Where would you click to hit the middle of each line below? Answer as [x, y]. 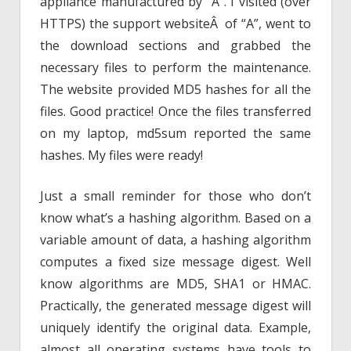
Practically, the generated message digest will [175, 306]
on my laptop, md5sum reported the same [175, 134]
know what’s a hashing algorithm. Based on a [175, 218]
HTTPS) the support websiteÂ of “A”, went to [175, 24]
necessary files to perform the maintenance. [175, 68]
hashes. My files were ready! [121, 156]
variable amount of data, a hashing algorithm [175, 240]
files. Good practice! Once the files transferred [175, 112]
